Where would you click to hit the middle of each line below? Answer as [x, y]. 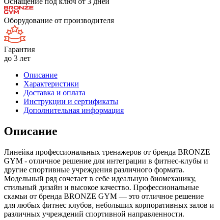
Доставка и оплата [55, 92]
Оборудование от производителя [59, 20]
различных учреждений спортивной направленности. [94, 214]
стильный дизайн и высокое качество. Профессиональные [101, 187]
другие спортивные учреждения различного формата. [94, 169]
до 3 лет [17, 58]
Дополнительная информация [74, 110]
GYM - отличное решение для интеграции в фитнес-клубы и [106, 161]
